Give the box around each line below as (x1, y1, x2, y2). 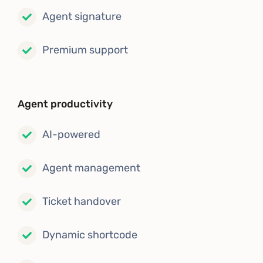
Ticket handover (42, 195, 121, 208)
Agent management (42, 161, 140, 175)
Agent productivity (18, 97, 113, 110)
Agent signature (42, 10, 122, 23)
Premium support (42, 43, 128, 57)
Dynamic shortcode (42, 228, 137, 242)
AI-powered (42, 128, 100, 141)
